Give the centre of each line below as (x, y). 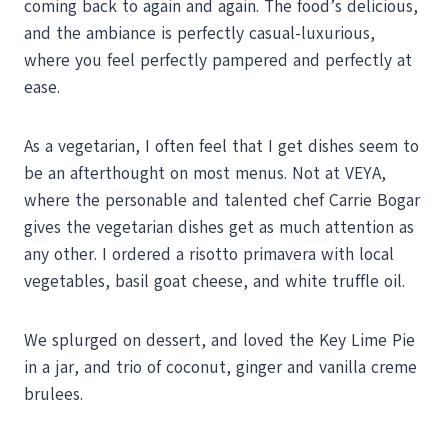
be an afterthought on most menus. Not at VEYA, (205, 174)
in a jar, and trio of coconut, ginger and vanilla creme (220, 368)
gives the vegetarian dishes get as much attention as (219, 228)
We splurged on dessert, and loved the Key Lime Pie (219, 341)
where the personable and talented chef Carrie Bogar (222, 201)
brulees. (53, 395)
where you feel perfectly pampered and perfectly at (218, 61)
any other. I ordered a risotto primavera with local (209, 255)
